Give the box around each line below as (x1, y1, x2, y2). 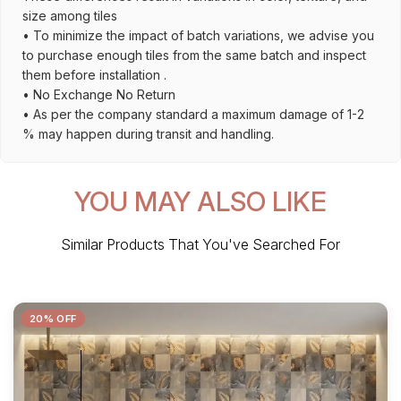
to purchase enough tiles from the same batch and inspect (22, 47, 366, 63)
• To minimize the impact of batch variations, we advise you (22, 28, 374, 43)
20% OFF (30, 312, 77, 325)
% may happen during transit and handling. (22, 126, 274, 141)
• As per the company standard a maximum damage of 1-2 (22, 107, 364, 122)
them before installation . (22, 67, 166, 82)
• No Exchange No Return (22, 87, 175, 102)
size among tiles (22, 8, 117, 23)
